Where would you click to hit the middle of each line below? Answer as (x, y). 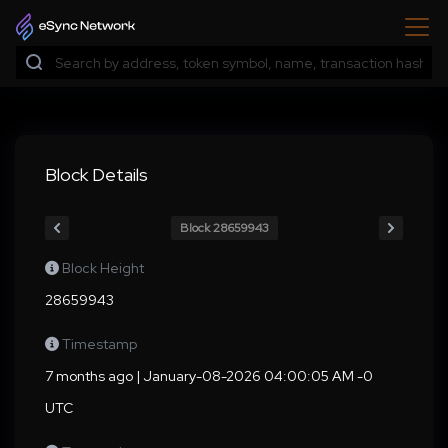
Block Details (96, 174)
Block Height (103, 268)
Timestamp (99, 344)
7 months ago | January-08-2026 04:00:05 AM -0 (209, 376)
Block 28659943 (224, 227)
